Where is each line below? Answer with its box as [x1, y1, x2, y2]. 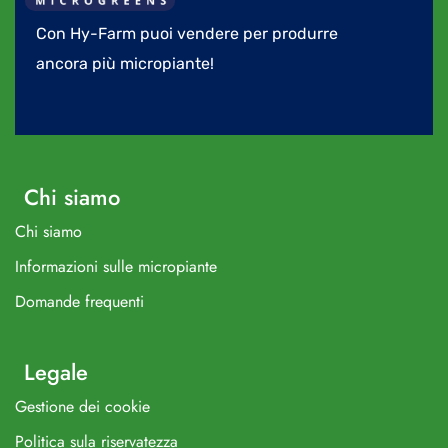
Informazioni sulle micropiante [15, 255, 217, 279]
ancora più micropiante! [35, 54, 214, 74]
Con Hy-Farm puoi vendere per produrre [35, 24, 338, 44]
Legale [24, 356, 88, 389]
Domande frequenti [15, 290, 144, 314]
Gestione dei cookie [15, 395, 150, 419]
